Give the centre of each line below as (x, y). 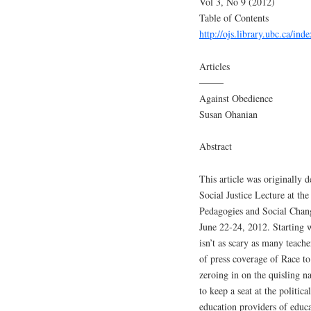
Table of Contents (234, 17)
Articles (215, 66)
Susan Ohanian (228, 114)
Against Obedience (236, 98)
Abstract (216, 146)
